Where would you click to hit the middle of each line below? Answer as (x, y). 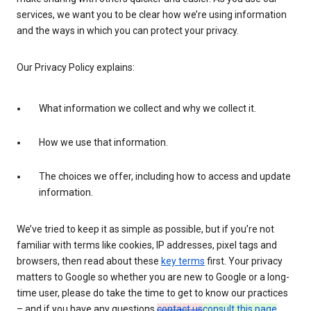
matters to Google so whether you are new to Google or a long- (153, 277)
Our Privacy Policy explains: (76, 68)
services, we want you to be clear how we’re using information (152, 15)
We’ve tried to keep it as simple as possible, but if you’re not (145, 229)
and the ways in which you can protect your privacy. (128, 31)
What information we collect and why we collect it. (148, 109)
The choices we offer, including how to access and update (165, 177)
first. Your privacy (244, 261)
